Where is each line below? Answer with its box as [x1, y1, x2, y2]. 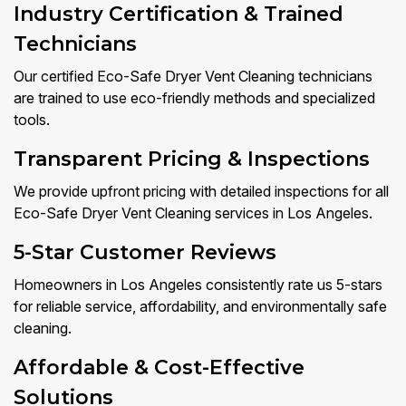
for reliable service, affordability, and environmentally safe [14, 297, 387, 316]
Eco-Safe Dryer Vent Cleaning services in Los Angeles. [14, 204, 372, 223]
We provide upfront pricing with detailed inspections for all [14, 182, 389, 201]
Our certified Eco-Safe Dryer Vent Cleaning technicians [14, 67, 372, 86]
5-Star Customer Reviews [14, 240, 276, 266]
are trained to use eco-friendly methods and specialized [14, 89, 375, 108]
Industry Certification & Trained [14, 2, 343, 27]
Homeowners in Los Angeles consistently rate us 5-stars [14, 275, 382, 295]
